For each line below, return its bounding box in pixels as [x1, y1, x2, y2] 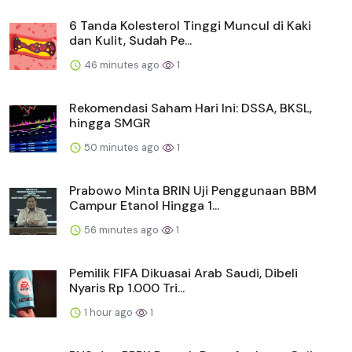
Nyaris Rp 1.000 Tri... [69, 279, 185, 296]
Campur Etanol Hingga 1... [69, 196, 219, 214]
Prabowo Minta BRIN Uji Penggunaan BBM [69, 181, 317, 199]
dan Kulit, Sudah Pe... [69, 31, 192, 49]
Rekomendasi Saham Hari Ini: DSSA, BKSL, [69, 99, 312, 116]
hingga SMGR [69, 114, 151, 131]
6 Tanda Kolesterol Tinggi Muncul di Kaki [69, 16, 311, 34]
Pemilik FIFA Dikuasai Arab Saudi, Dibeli [69, 264, 298, 281]
